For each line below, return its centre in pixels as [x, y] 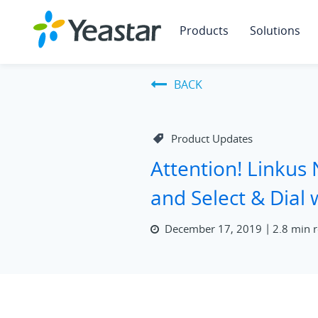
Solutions [275, 31]
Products [204, 31]
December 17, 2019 [214, 228]
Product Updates [212, 139]
